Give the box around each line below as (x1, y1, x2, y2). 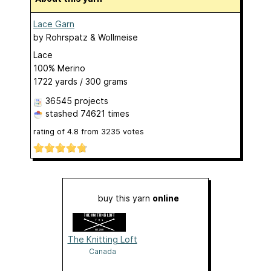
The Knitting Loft (67, 233, 137, 244)
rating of (33, 127, 67, 137)
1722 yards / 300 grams (33, 76, 128, 87)
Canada (88, 246, 116, 256)
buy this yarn (98, 192, 152, 203)
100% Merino (33, 63, 85, 74)
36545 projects (45, 96, 108, 106)
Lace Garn (33, 19, 74, 30)
